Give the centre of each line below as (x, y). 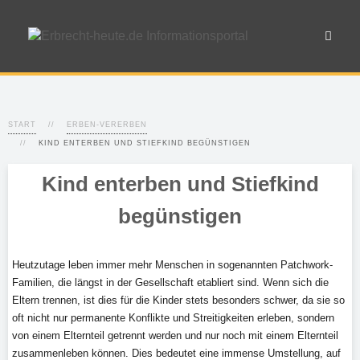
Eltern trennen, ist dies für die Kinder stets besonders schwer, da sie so (178, 300)
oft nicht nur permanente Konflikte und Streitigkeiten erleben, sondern (173, 318)
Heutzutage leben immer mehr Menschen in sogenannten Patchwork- (172, 265)
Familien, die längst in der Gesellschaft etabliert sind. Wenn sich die (170, 282)
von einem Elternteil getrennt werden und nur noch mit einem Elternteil (175, 335)
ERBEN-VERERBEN (107, 125)
